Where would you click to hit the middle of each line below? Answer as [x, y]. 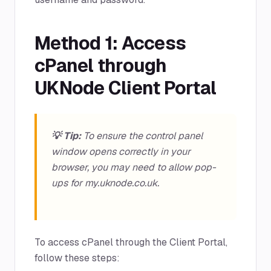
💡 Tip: [66, 136]
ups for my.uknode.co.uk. [105, 183]
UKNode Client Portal [125, 88]
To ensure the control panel [142, 136]
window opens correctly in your [121, 152]
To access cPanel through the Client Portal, [131, 242]
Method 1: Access [110, 43]
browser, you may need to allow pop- [134, 167]
